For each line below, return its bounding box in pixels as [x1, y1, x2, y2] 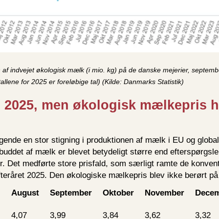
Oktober [103, 188, 134, 197]
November [145, 188, 184, 197]
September [50, 188, 92, 197]
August [11, 188, 39, 197]
